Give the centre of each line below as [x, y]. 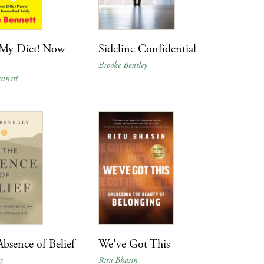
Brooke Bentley [123, 65]
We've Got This [134, 245]
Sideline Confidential [148, 49]
